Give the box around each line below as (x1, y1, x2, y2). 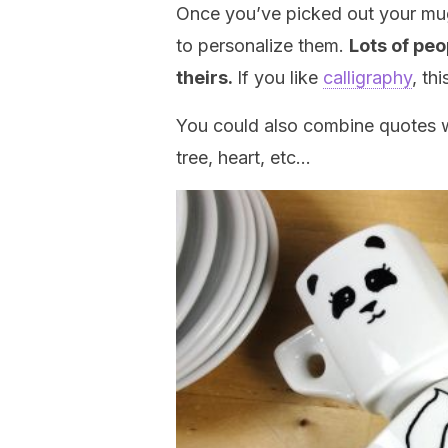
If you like (237, 67, 323, 88)
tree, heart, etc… (176, 147, 311, 168)
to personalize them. (176, 35, 349, 56)
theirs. (176, 67, 237, 88)
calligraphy (323, 67, 412, 88)
